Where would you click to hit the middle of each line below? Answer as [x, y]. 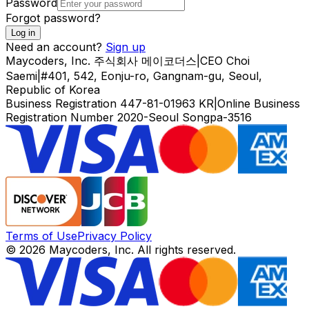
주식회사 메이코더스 [145, 60]
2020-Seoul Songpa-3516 [185, 117]
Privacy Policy [114, 236]
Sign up [126, 47]
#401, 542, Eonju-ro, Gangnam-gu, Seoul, [151, 76]
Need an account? [54, 47]
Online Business [259, 103]
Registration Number [61, 117]
